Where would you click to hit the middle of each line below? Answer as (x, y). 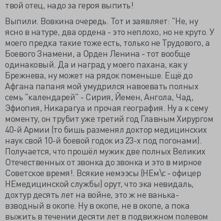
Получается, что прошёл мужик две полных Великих (105, 151)
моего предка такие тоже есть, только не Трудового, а (107, 42)
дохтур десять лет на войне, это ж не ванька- (92, 194)
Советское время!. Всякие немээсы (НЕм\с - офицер (103, 172)
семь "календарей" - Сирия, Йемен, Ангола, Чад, (99, 96)
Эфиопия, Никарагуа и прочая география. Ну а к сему (106, 107)
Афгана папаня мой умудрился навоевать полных (102, 86)
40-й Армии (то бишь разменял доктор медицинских (106, 129)
